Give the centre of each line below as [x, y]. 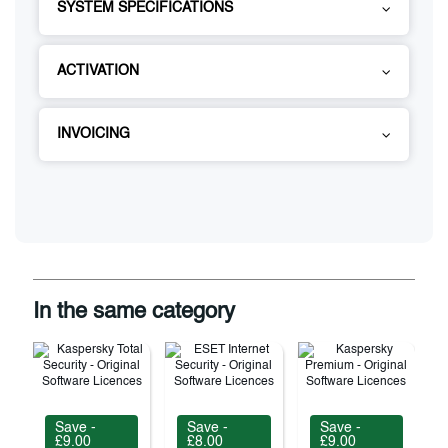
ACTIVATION [98, 70]
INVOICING [93, 133]
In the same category [134, 311]
